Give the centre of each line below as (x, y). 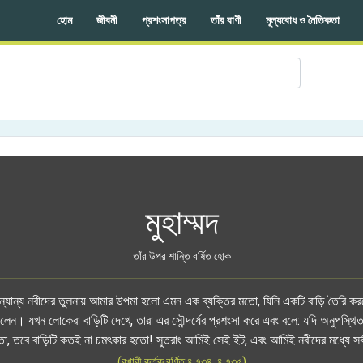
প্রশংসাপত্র (164, 20)
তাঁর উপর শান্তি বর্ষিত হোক (181, 256)
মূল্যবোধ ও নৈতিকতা (302, 20)
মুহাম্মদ (181, 222)
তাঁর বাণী (226, 20)
